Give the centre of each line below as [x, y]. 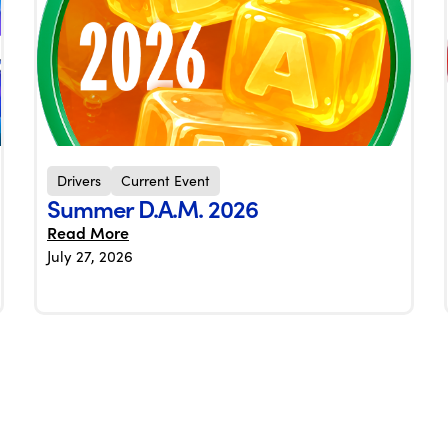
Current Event [165, 180]
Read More [88, 232]
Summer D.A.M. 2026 [152, 208]
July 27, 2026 [90, 256]
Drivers [79, 180]
